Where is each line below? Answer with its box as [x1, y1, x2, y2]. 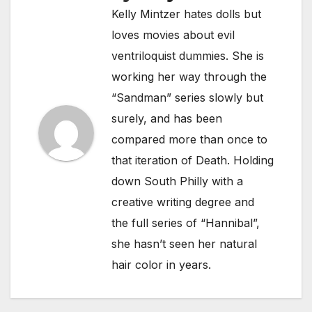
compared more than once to [111, 132, 267, 146]
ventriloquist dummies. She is [111, 49, 264, 63]
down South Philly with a [111, 174, 243, 188]
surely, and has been [111, 111, 222, 125]
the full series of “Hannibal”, [111, 216, 260, 230]
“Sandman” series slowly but [111, 91, 263, 104]
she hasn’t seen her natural [111, 237, 257, 251]
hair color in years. [111, 258, 211, 272]
